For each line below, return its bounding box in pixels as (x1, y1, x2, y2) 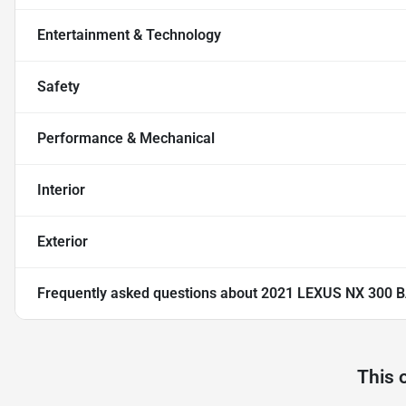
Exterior (37, 233, 88, 251)
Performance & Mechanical (37, 130, 215, 148)
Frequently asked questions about (37, 285, 261, 303)
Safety (37, 78, 80, 96)
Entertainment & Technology (37, 26, 221, 44)
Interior (37, 181, 85, 199)
